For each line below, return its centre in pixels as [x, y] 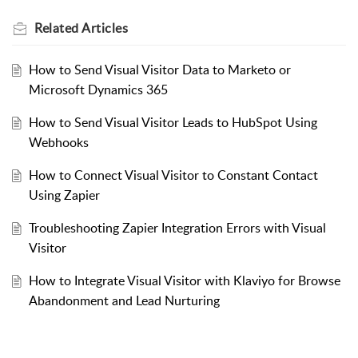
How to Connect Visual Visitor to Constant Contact [173, 175]
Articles [105, 28]
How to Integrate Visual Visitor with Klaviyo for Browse [184, 281]
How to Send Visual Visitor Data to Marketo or [159, 70]
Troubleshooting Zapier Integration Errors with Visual [177, 228]
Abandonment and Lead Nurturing [124, 301]
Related [58, 28]
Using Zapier [64, 195]
